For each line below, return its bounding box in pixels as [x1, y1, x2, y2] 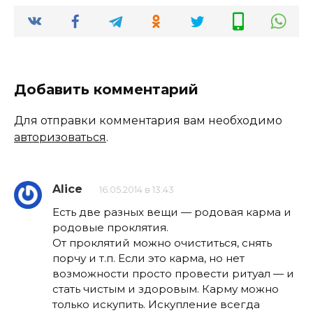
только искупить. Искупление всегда [52, 298, 260, 312]
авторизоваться [14, 131, 106, 145]
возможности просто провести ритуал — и [52, 267, 294, 281]
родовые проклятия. [52, 221, 168, 235]
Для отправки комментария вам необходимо [14, 114, 282, 128]
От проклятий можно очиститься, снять [52, 236, 272, 250]
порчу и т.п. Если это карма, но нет [52, 252, 245, 265]
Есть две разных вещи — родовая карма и [52, 205, 291, 219]
